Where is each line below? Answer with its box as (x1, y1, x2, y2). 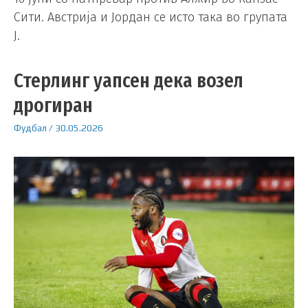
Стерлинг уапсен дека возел (14, 67, 243, 93)
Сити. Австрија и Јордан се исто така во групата (14, 9, 287, 25)
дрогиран (14, 92, 93, 118)
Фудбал (14, 122, 47, 133)
